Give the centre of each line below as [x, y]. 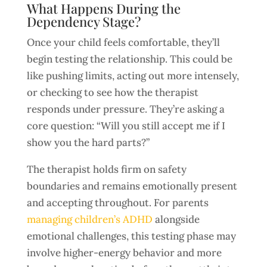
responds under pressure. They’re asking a [125, 109]
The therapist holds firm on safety [106, 169]
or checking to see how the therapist [112, 92]
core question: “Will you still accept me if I [126, 126]
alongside [176, 219]
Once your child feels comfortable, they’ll [123, 42]
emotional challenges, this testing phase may [131, 236]
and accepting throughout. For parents [117, 203]
